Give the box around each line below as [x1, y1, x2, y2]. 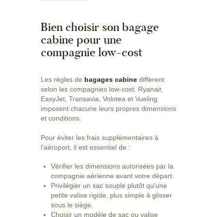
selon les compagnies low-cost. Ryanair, [41, 85, 163, 93]
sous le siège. [51, 201, 93, 209]
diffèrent [137, 76, 164, 84]
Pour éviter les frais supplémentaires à [41, 133, 158, 141]
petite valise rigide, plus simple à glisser [51, 191, 172, 200]
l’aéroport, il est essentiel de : [41, 143, 130, 151]
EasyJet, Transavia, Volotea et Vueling [41, 95, 157, 103]
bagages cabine [84, 76, 137, 84]
